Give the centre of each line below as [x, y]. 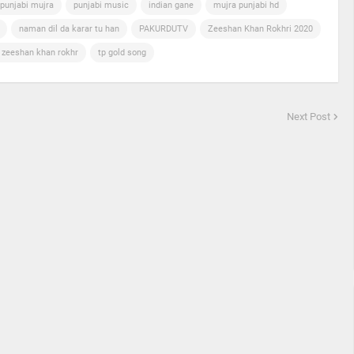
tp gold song [122, 53]
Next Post [309, 117]
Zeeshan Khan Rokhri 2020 [260, 29]
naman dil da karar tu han [69, 29]
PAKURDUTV [164, 29]
